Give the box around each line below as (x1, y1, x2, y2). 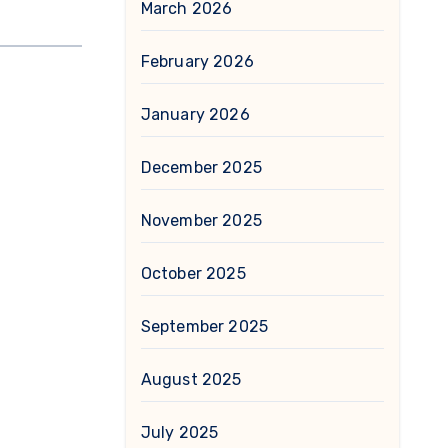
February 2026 (140, 52, 255, 71)
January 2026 (140, 105, 250, 124)
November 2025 (140, 211, 263, 230)
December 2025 (140, 158, 263, 177)
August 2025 (140, 370, 242, 389)
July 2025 (140, 423, 219, 442)
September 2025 (140, 317, 269, 336)
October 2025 (140, 264, 246, 283)
